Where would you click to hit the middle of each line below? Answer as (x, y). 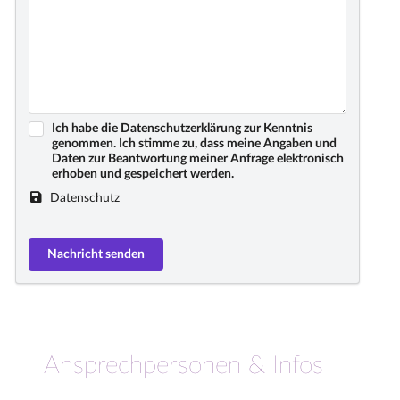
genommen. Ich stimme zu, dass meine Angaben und (194, 144)
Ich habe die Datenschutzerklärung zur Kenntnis (182, 129)
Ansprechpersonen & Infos (183, 365)
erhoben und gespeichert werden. (142, 175)
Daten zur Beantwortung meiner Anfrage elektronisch (197, 159)
